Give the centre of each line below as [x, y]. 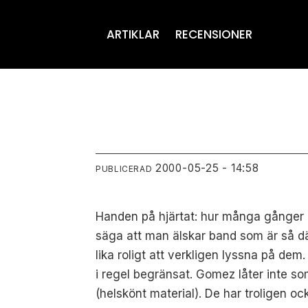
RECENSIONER [213, 34]
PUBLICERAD [124, 168]
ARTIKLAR [133, 34]
